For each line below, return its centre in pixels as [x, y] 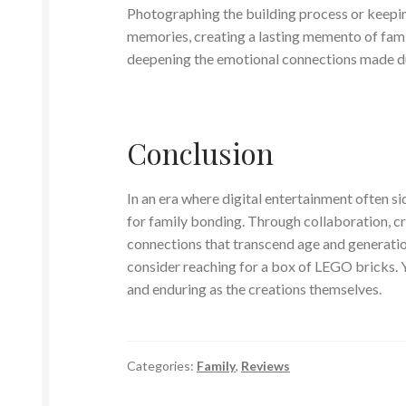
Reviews [266, 365]
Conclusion [201, 153]
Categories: [162, 365]
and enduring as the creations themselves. [255, 288]
